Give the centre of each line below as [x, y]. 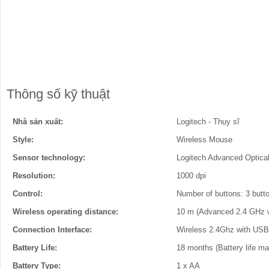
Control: [28, 194]
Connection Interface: [52, 230]
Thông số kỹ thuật [58, 94]
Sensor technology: [49, 158]
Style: [23, 140]
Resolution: [34, 176]
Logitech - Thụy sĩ [208, 122]
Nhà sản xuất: [38, 122]
